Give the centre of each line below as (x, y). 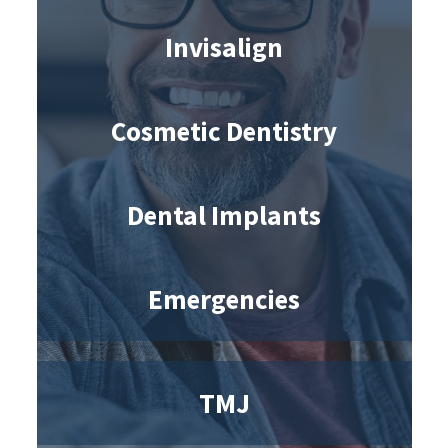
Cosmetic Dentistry (224, 130)
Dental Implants (224, 214)
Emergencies (224, 298)
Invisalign (224, 46)
